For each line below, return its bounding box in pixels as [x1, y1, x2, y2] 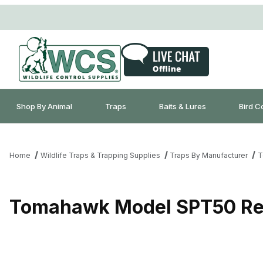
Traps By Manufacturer [170, 151, 248, 160]
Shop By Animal [16, 101, 72, 111]
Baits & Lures [159, 101, 206, 111]
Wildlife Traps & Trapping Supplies [40, 151, 160, 160]
